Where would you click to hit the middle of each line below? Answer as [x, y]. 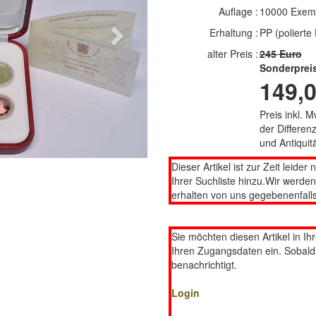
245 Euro [280, 54]
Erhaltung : [233, 32]
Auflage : [238, 11]
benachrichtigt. [204, 265]
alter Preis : [232, 54]
